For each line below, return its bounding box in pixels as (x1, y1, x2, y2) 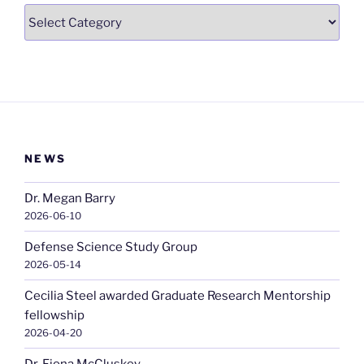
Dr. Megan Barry (24, 191, 115, 206)
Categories (24, 6, 90, 21)
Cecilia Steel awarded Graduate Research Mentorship (24, 288, 331, 304)
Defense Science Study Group (24, 240, 197, 255)
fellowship (24, 308, 84, 323)
